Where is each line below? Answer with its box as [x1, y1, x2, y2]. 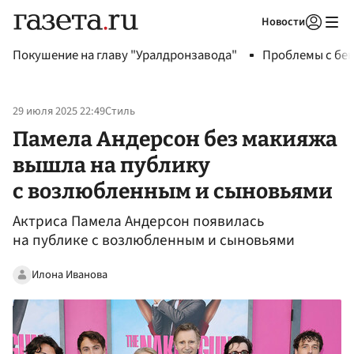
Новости [262, 13, 305, 30]
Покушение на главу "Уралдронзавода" [13, 46, 237, 65]
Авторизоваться [212, 35, 286, 49]
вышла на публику [13, 152, 210, 178]
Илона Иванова [32, 265, 107, 283]
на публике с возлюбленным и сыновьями [13, 229, 295, 252]
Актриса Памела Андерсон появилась [13, 210, 264, 233]
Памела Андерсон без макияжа [13, 126, 337, 152]
